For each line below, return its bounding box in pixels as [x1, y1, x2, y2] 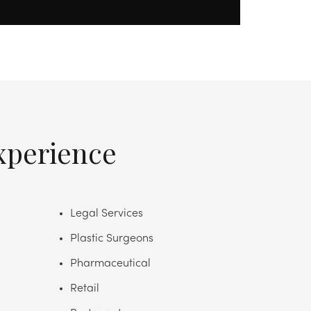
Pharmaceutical [70, 258, 151, 269]
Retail [70, 283, 99, 294]
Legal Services [70, 208, 143, 219]
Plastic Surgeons [70, 233, 153, 244]
